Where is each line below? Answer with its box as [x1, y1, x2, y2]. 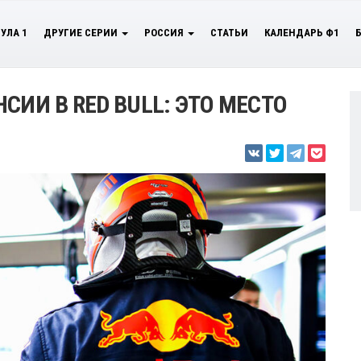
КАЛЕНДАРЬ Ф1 [264, 27, 339, 39]
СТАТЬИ [210, 27, 248, 39]
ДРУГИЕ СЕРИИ [44, 27, 120, 39]
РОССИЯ [144, 27, 186, 39]
